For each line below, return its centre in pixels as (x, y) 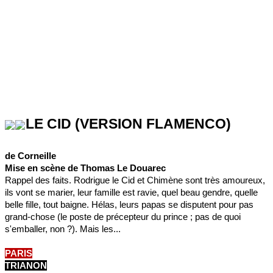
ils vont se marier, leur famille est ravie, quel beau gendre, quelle (131, 192)
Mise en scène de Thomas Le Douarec (85, 168)
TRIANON (26, 265)
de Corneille (30, 156)
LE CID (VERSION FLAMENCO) (128, 124)
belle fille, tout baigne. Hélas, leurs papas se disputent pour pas (129, 204)
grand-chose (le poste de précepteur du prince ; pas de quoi (123, 217)
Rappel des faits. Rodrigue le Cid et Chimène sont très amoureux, (135, 180)
